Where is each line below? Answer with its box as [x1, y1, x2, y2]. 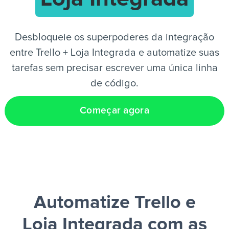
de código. [90, 78, 139, 88]
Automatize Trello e [33, 194, 196, 212]
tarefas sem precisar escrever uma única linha [11, 63, 218, 73]
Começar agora [80, 106, 149, 116]
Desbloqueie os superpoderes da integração [15, 32, 214, 42]
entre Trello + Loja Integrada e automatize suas [10, 48, 219, 58]
